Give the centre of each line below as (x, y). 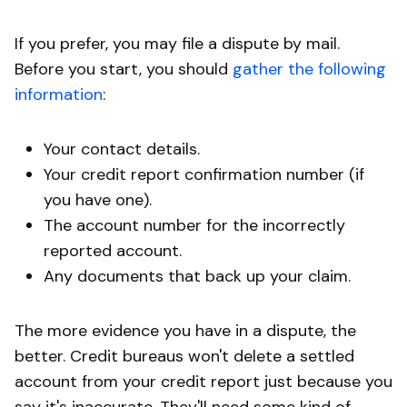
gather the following (309, 69)
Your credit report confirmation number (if (204, 174)
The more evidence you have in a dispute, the (185, 330)
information (59, 94)
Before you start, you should (124, 69)
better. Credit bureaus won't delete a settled (184, 356)
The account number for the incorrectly (194, 225)
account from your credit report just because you (203, 381)
